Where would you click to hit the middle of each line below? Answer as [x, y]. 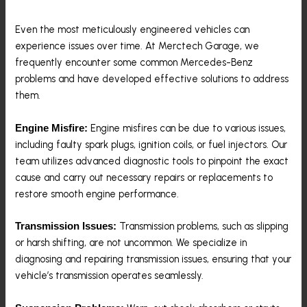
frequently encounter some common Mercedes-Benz [134, 63]
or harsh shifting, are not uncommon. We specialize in [131, 243]
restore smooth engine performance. [97, 194]
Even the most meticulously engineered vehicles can [133, 30]
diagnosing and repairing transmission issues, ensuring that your [153, 259]
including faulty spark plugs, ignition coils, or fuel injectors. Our [151, 144]
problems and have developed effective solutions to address [152, 79]
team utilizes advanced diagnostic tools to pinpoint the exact [152, 161]
